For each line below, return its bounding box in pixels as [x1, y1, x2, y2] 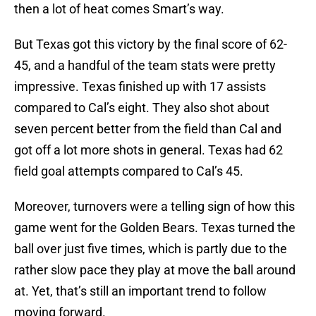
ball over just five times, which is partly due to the [14, 241, 287, 257]
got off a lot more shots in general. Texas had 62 [14, 142, 283, 158]
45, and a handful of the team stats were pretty [14, 58, 276, 73]
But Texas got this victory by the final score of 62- [14, 37, 287, 52]
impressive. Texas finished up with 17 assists [14, 79, 266, 95]
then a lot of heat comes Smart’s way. [14, 1, 224, 17]
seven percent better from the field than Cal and [14, 121, 281, 137]
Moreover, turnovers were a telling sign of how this [14, 199, 295, 214]
